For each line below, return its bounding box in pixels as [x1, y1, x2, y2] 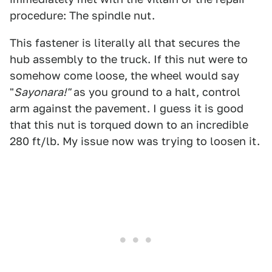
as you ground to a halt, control [70, 86, 240, 98]
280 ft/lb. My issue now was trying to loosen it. [10, 135, 260, 148]
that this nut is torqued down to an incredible [10, 118, 248, 131]
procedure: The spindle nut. [10, 9, 155, 22]
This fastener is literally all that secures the [10, 36, 240, 49]
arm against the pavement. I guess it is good [10, 102, 243, 115]
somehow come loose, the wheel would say [10, 69, 239, 82]
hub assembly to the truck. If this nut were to [10, 53, 248, 66]
